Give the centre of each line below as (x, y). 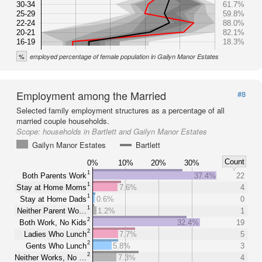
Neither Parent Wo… (52, 211)
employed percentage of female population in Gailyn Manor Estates (124, 56)
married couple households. (63, 121)
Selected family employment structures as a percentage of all (120, 110)
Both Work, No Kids (53, 222)
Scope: (30, 131)
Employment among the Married (91, 95)
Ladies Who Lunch (55, 234)
